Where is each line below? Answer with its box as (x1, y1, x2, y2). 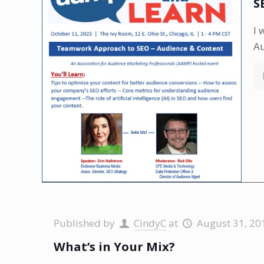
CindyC (134, 216, 167, 230)
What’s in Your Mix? (54, 238, 176, 255)
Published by (54, 216, 118, 230)
